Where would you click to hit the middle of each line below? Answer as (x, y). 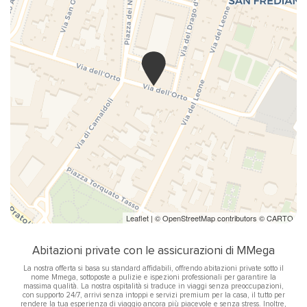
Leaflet (137, 218)
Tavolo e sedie (60, 14)
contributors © (241, 218)
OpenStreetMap (189, 218)
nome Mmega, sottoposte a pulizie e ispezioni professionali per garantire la (153, 277)
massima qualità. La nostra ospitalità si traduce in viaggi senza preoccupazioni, (153, 286)
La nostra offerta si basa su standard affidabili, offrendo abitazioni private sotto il (153, 268)
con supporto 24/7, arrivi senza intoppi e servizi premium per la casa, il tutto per (153, 295)
